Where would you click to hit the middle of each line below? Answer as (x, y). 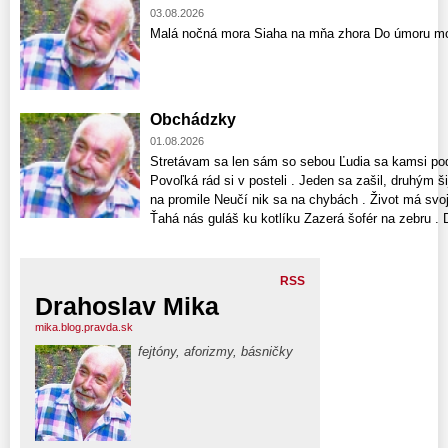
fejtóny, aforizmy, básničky (215, 351)
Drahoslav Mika (127, 305)
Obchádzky (193, 119)
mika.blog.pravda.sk (84, 326)
